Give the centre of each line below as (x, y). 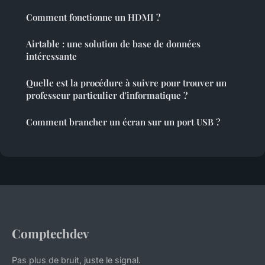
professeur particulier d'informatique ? (107, 95)
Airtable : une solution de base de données (113, 43)
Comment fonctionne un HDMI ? (93, 17)
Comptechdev (51, 233)
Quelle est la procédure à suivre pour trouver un (126, 83)
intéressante (51, 56)
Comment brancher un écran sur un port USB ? (123, 122)
